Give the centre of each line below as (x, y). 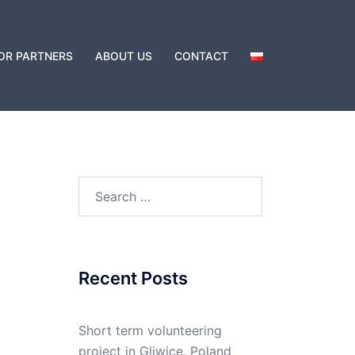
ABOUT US (124, 55)
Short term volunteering (150, 330)
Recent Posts (133, 278)
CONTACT (201, 55)
